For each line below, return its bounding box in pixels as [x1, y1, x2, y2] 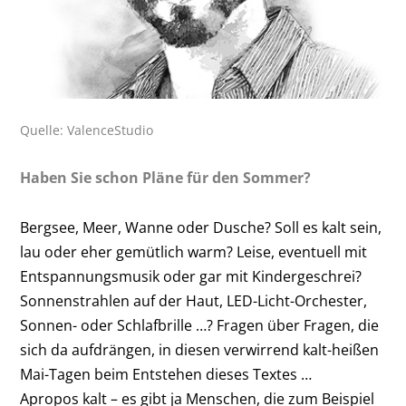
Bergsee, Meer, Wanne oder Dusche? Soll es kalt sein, [20, 217, 382, 238]
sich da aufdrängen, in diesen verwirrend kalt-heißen [20, 340, 380, 361]
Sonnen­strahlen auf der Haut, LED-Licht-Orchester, [20, 291, 368, 312]
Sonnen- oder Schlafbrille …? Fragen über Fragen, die [20, 315, 380, 336]
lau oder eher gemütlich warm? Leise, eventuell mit [20, 242, 368, 263]
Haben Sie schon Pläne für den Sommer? [20, 168, 312, 188]
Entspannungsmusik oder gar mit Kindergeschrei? [20, 266, 362, 287]
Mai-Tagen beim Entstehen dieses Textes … [20, 364, 313, 385]
